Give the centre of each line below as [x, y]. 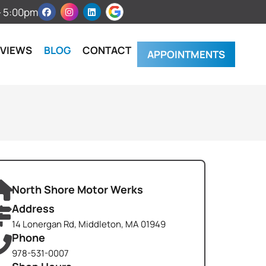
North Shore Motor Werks [77, 190]
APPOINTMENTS [186, 55]
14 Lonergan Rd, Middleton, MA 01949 [88, 224]
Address [33, 209]
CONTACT [107, 50]
